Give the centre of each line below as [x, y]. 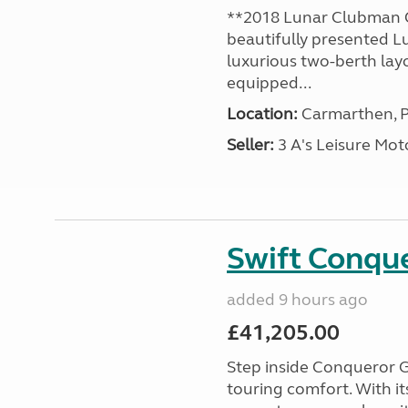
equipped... [269, 83]
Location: [262, 114]
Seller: [250, 145]
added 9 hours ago [297, 300]
